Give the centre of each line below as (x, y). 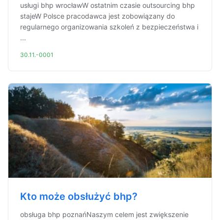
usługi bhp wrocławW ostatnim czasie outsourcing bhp (108, 5)
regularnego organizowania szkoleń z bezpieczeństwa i (109, 27)
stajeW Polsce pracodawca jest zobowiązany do (97, 16)
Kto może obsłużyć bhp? (79, 196)
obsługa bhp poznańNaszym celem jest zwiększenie (104, 214)
